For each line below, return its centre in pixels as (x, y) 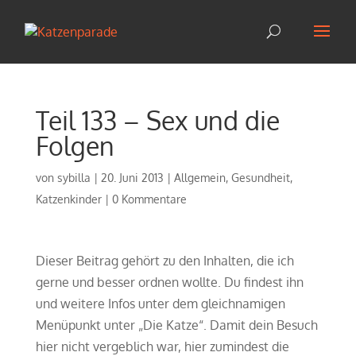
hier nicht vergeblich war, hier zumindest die (162, 346)
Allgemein (199, 178)
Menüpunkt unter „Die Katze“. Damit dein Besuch (176, 325)
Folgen (75, 146)
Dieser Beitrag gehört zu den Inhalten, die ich (164, 261)
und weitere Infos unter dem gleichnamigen (160, 304)
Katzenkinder (68, 199)
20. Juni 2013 (132, 178)
